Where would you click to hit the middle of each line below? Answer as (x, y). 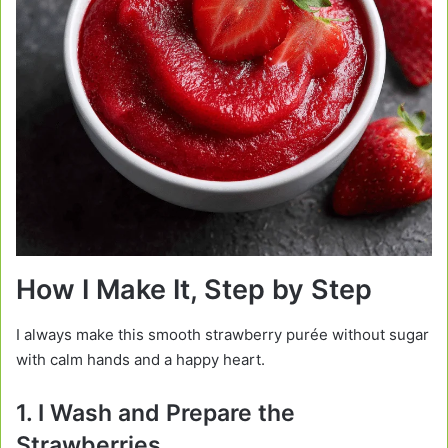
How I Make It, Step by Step (194, 290)
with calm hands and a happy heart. (140, 359)
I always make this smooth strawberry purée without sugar (222, 334)
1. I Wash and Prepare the (155, 412)
